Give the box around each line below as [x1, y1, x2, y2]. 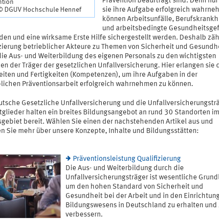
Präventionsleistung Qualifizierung [73, 155, 181, 163]
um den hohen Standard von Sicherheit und [66, 183, 203, 191]
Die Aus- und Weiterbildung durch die [66, 165, 184, 173]
